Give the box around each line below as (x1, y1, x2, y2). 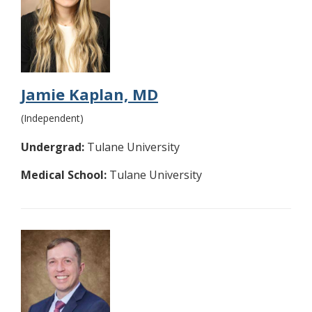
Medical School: (21, 167, 107, 183)
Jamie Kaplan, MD (21, 84, 158, 105)
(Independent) (21, 111, 84, 125)
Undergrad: (21, 139, 84, 155)
